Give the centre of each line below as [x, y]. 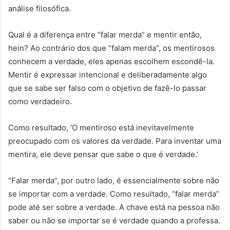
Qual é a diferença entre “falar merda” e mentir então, [105, 34]
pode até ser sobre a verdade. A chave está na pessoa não [114, 207]
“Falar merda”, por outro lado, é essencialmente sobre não [114, 180]
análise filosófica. [40, 8]
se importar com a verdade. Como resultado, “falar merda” [114, 194]
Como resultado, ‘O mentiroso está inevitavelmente [101, 127]
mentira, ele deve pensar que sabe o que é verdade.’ [103, 154]
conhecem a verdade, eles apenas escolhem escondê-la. [111, 61]
